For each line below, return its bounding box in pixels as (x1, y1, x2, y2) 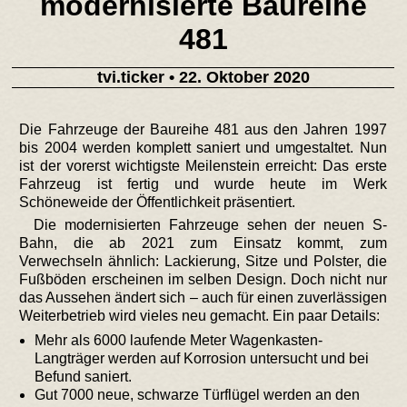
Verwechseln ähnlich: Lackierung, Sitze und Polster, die (19, 253, 387, 270)
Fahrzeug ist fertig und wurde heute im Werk (19, 176, 387, 193)
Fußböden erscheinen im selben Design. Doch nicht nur (19, 272, 387, 288)
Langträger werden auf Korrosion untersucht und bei (35, 351, 370, 367)
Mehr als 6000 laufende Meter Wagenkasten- (35, 333, 323, 349)
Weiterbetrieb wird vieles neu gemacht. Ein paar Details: (19, 308, 381, 324)
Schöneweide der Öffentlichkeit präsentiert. (19, 194, 296, 211)
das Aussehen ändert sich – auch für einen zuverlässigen (19, 290, 387, 306)
